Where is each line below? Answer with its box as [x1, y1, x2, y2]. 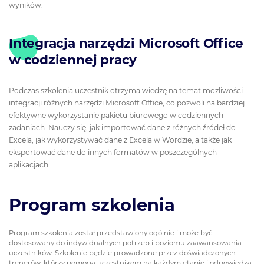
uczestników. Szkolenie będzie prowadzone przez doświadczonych [9, 248, 236, 257]
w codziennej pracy [9, 51, 137, 67]
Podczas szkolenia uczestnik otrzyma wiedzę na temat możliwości [9, 86, 243, 95]
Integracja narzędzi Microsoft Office [9, 35, 244, 51]
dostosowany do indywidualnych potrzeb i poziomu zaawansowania [9, 238, 242, 247]
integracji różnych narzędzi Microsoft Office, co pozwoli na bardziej [9, 98, 245, 108]
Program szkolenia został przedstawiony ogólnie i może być [9, 228, 212, 237]
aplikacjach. [9, 160, 50, 170]
